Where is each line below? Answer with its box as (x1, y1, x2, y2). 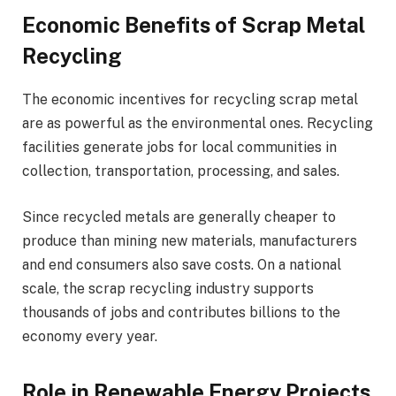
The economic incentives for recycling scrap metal (22, 91, 358, 109)
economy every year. (22, 327, 157, 345)
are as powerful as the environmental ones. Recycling (22, 115, 373, 133)
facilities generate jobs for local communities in (22, 139, 337, 156)
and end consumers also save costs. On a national (22, 255, 341, 273)
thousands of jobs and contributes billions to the (22, 303, 340, 321)
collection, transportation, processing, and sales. (22, 163, 343, 180)
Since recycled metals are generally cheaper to (22, 208, 336, 225)
